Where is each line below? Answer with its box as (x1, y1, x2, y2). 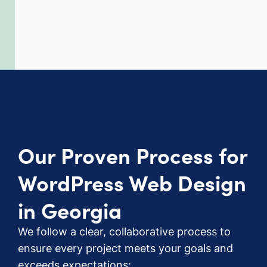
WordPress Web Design (18, 167, 246, 197)
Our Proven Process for (18, 139, 247, 169)
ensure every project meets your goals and (18, 241, 233, 254)
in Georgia (18, 194, 122, 224)
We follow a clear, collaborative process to (18, 225, 231, 238)
